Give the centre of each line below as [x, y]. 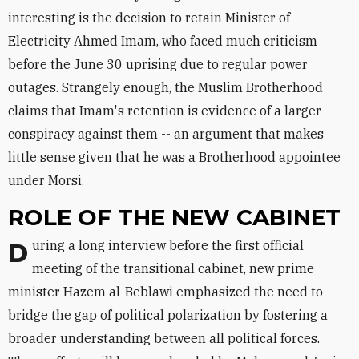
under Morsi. [46, 180]
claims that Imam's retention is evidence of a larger [165, 111]
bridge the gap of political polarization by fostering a [168, 315]
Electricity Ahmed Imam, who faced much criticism [163, 41]
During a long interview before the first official [18, 253]
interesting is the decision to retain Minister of [149, 18]
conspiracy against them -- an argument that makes [166, 134]
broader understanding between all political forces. [164, 338]
